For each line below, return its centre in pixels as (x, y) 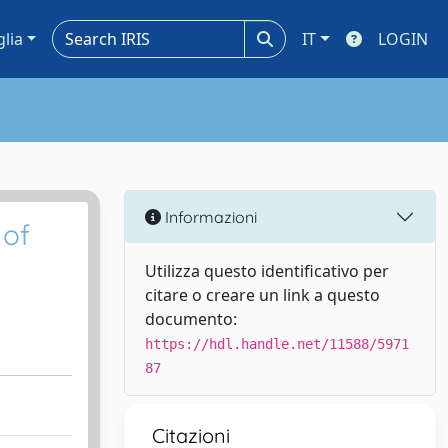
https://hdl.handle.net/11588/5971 (277, 344)
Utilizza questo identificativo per (267, 271)
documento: (191, 319)
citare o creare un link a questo (262, 295)
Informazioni (209, 216)
